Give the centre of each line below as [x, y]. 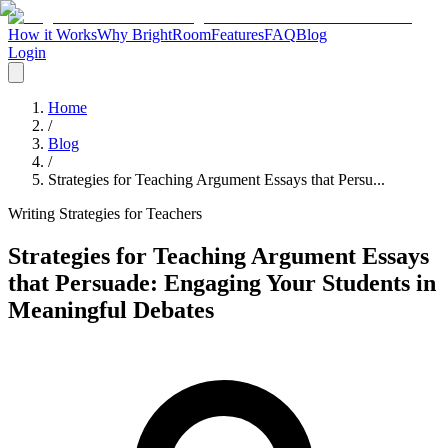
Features [237, 34]
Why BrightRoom [154, 34]
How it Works [52, 34]
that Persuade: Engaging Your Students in [222, 282]
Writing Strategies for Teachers [105, 213]
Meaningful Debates [111, 309]
